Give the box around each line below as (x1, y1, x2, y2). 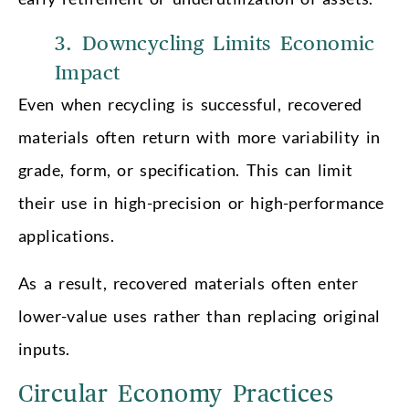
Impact (55, 63, 121, 84)
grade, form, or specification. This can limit (18, 160, 353, 181)
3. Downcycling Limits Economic (55, 34, 375, 55)
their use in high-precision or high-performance (18, 193, 384, 214)
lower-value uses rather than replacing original (18, 306, 381, 327)
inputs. (18, 339, 70, 360)
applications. (18, 225, 115, 246)
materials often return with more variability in (18, 127, 381, 148)
